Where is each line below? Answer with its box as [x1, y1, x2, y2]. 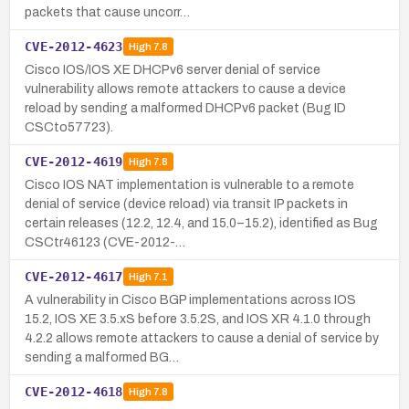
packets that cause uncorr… [25, 5, 190, 19]
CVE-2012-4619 [25, 153, 123, 169]
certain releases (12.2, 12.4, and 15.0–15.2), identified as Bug [25, 215, 378, 230]
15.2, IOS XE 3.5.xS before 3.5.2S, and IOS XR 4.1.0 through [25, 311, 371, 326]
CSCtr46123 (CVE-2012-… [25, 235, 185, 249]
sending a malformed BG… [25, 350, 179, 364]
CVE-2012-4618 [25, 383, 123, 399]
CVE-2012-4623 [25, 38, 123, 54]
